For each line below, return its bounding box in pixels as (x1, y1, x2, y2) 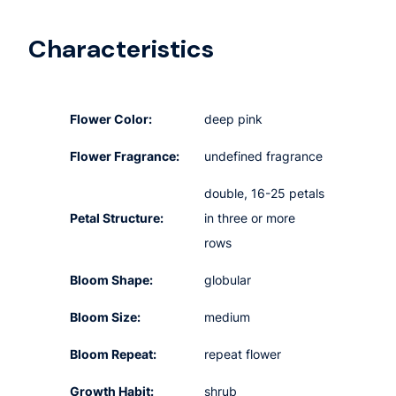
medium (204, 309, 251, 325)
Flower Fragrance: (70, 148, 180, 164)
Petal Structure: (70, 210, 164, 226)
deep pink (204, 111, 263, 127)
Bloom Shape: (70, 272, 154, 288)
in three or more (204, 210, 296, 226)
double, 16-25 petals (204, 186, 325, 202)
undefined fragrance (204, 148, 324, 164)
